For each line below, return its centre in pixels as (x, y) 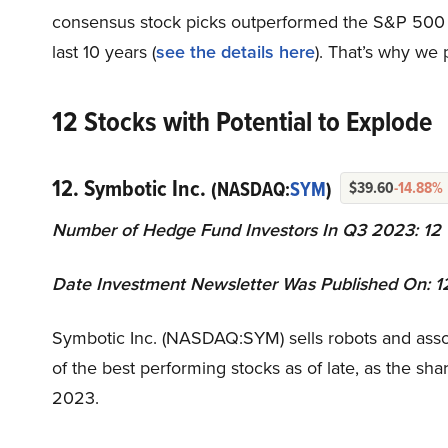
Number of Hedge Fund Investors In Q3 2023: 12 (246, 229)
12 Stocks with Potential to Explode (242, 121)
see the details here (235, 51)
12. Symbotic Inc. (131, 187)
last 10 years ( (104, 51)
